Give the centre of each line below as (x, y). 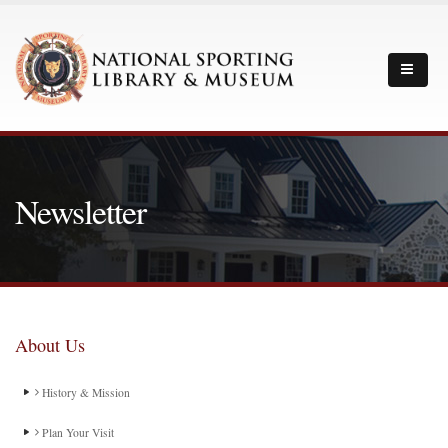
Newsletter (80, 210)
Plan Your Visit (76, 432)
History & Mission (84, 392)
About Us (50, 345)
